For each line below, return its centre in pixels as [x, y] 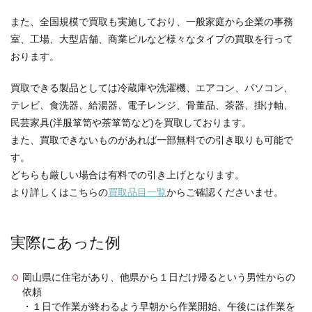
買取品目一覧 [137, 192]
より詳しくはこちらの [59, 192]
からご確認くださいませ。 [225, 192]
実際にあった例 [65, 243]
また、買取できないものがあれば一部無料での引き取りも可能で [152, 140]
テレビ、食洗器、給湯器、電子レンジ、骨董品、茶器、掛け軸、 [152, 105]
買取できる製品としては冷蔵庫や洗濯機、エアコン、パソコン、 [152, 88]
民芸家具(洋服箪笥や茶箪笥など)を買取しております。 [131, 123]
